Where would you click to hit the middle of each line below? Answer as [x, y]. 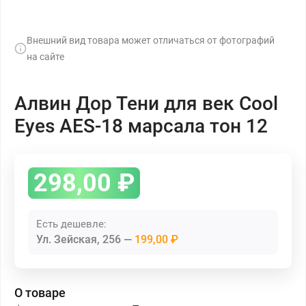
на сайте [45, 57]
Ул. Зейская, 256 [80, 239]
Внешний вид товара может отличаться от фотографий [151, 40]
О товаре [40, 293]
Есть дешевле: [71, 224]
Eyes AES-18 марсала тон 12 [141, 126]
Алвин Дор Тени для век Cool [146, 103]
